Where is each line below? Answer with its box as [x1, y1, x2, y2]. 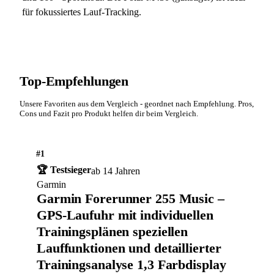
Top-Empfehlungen [20, 73, 129, 89]
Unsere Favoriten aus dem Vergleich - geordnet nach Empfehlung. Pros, [20, 99, 254, 108]
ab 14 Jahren [91, 165, 140, 176]
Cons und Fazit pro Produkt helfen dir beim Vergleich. [20, 109, 198, 118]
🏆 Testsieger [37, 165, 91, 175]
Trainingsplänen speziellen [37, 224, 188, 239]
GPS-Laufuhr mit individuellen [37, 207, 213, 223]
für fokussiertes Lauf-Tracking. [22, 7, 141, 17]
